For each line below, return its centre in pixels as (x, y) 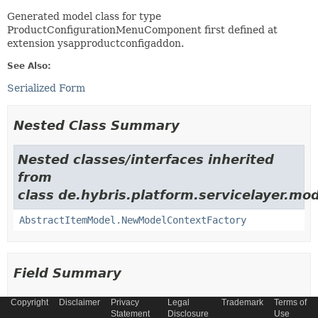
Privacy (125, 302)
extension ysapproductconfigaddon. (95, 43)
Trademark (242, 302)
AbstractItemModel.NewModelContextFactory (133, 220)
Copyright (29, 302)
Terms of (290, 302)
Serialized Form (46, 88)
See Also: (29, 66)
